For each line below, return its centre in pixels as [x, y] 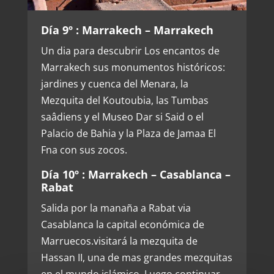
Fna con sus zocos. [84, 150]
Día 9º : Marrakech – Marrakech [127, 30]
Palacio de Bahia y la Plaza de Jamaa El [128, 133]
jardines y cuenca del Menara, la [114, 83]
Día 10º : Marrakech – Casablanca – [135, 174]
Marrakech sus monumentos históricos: [133, 67]
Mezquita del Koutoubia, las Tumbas [124, 100]
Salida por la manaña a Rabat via [116, 208]
